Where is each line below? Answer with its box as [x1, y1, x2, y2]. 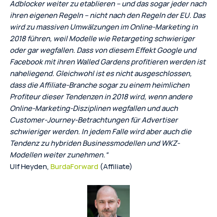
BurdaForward [50, 161, 98, 171]
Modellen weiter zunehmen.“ [10, 149, 108, 160]
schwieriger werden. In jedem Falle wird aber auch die [10, 126, 191, 137]
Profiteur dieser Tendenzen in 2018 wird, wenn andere [10, 91, 192, 102]
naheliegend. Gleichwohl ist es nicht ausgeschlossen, [10, 68, 192, 78]
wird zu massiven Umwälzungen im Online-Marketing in [10, 21, 198, 32]
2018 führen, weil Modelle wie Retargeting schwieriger [10, 33, 195, 44]
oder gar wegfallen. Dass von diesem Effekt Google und [10, 45, 196, 55]
